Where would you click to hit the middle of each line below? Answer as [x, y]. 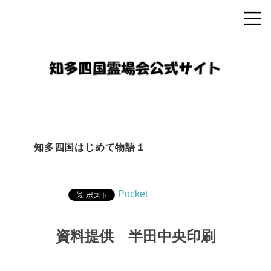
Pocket [133, 194]
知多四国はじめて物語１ [90, 147]
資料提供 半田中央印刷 [135, 236]
